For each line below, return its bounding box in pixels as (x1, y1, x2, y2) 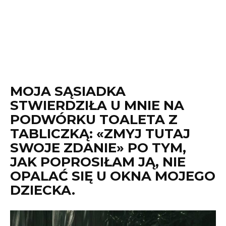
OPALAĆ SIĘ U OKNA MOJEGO (10, 168, 215, 184)
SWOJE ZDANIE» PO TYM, (10, 140, 186, 156)
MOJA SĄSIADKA (10, 83, 126, 99)
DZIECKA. (10, 182, 75, 198)
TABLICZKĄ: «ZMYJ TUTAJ (10, 126, 190, 142)
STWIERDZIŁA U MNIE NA (10, 97, 184, 114)
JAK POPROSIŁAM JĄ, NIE (10, 154, 186, 170)
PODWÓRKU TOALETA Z (10, 111, 178, 128)
